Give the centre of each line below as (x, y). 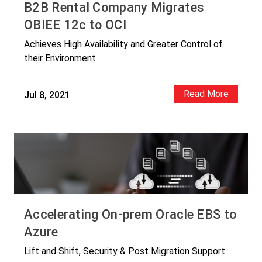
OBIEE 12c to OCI (75, 25)
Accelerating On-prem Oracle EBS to (130, 215)
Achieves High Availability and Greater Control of (123, 44)
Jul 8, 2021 (47, 95)
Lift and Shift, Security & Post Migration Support (125, 251)
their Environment (60, 58)
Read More (206, 94)
